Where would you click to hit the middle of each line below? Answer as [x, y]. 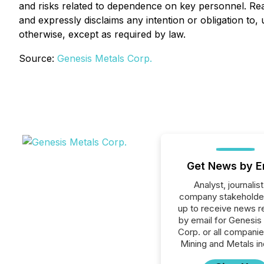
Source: [38, 58]
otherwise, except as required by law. [102, 34]
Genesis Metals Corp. [105, 58]
